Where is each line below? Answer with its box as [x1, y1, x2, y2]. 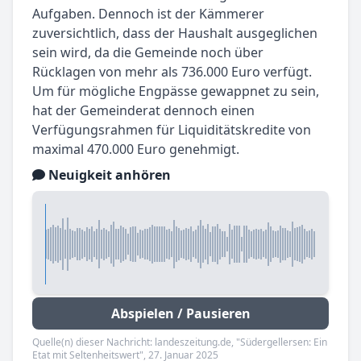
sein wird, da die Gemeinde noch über [32, 44, 263, 62]
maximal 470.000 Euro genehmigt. [32, 140, 239, 159]
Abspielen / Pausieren [110, 305, 251, 323]
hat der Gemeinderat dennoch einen [32, 102, 255, 120]
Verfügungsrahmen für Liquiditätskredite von [32, 121, 311, 139]
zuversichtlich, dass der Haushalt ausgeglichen [32, 24, 317, 43]
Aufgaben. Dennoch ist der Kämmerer [32, 5, 264, 23]
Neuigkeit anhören [45, 166, 171, 185]
